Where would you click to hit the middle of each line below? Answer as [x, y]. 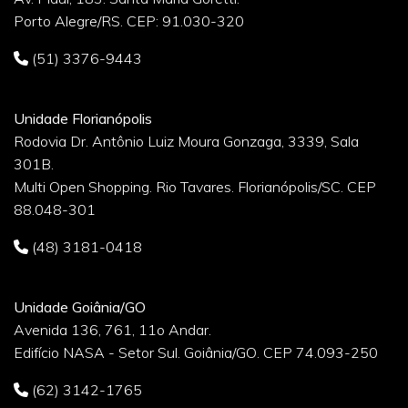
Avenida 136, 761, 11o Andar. [112, 329]
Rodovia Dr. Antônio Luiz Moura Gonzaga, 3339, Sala [186, 141]
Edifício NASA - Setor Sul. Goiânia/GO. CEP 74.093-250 [196, 352]
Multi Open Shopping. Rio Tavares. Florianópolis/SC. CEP [195, 186]
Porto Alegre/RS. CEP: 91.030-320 [129, 20]
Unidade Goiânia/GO [80, 306]
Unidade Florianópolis [83, 118]
